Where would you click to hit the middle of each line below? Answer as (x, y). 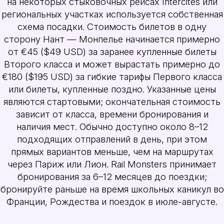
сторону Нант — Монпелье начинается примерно (112, 39)
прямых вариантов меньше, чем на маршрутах (112, 151)
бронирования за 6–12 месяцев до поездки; (112, 176)
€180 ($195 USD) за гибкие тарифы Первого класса (112, 76)
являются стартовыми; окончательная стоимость (112, 101)
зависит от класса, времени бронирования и (112, 114)
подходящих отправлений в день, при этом (112, 139)
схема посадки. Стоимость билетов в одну (112, 26)
